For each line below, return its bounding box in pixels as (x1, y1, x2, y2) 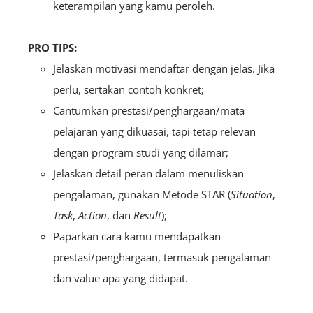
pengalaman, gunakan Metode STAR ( (53, 187, 231, 202)
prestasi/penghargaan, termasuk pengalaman (53, 250, 271, 265)
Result (133, 208, 161, 223)
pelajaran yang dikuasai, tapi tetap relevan (53, 124, 256, 139)
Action (78, 208, 107, 223)
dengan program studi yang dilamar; (53, 145, 228, 160)
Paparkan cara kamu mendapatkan (53, 229, 221, 244)
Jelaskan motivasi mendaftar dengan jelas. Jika (53, 61, 275, 76)
